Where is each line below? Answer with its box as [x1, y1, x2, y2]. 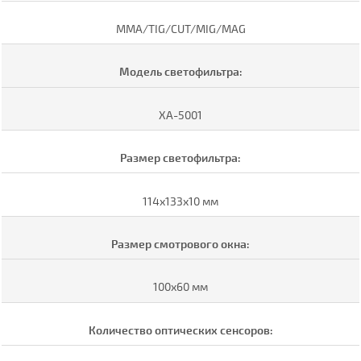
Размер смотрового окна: [111, 236, 250, 251]
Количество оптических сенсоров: [88, 322, 273, 337]
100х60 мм [153, 280, 208, 294]
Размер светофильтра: [120, 151, 241, 165]
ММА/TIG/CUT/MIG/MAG [115, 22, 246, 36]
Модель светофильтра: [118, 64, 243, 79]
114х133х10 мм [143, 193, 218, 208]
